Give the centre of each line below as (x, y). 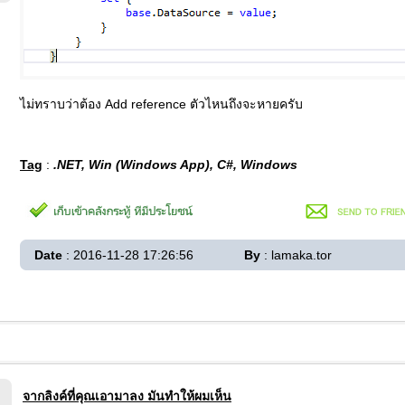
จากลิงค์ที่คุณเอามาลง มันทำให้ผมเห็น (127, 396)
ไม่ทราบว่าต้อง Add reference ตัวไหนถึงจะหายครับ (161, 104)
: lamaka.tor (296, 255)
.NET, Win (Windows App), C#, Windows (175, 165)
